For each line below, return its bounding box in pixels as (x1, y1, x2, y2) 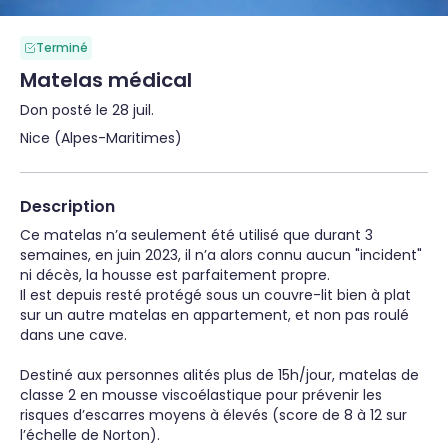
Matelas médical (20, 66, 192, 94)
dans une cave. (20, 325, 127, 345)
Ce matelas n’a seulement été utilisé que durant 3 (20, 225, 377, 245)
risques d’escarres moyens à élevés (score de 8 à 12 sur (20, 405, 411, 425)
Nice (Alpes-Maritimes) (20, 128, 182, 148)
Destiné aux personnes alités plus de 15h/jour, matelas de (20, 365, 423, 385)
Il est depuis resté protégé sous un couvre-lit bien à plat (20, 285, 415, 305)
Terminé (36, 39, 88, 56)
